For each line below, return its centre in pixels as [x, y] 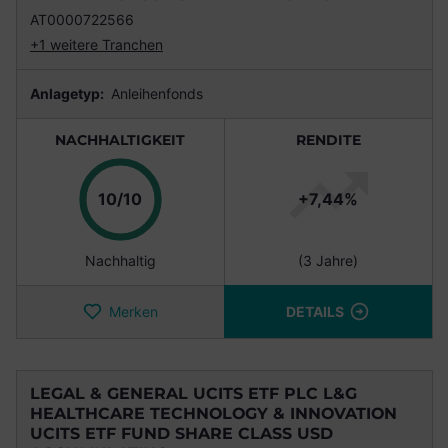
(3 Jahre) [328, 261]
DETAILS [314, 312]
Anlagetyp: [68, 94]
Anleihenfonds [155, 94]
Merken [133, 312]
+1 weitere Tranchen [96, 45]
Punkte [168, 198]
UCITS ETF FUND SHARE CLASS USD [181, 434]
